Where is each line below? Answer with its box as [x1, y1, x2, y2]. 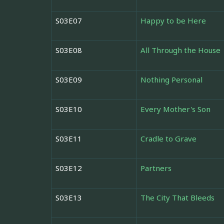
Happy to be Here [140, 15, 206, 26]
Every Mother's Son [140, 104, 210, 114]
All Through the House [140, 45, 220, 55]
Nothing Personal [140, 74, 202, 85]
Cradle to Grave [140, 133, 196, 144]
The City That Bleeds [140, 192, 214, 203]
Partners [140, 163, 171, 173]
